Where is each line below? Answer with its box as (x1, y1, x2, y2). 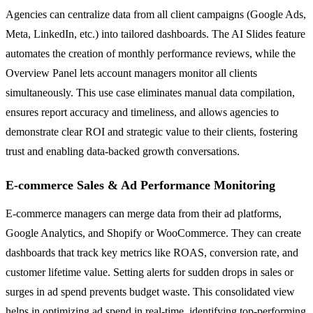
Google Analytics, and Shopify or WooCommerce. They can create (6, 226, 301, 239)
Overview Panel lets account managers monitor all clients (6, 66, 257, 79)
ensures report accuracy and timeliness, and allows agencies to (6, 105, 279, 118)
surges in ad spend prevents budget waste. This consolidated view (6, 285, 295, 298)
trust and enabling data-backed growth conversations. (6, 145, 240, 157)
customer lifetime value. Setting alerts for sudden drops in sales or (6, 265, 293, 278)
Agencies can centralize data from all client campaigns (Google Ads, (6, 8, 306, 20)
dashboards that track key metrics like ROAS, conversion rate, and (6, 246, 298, 259)
